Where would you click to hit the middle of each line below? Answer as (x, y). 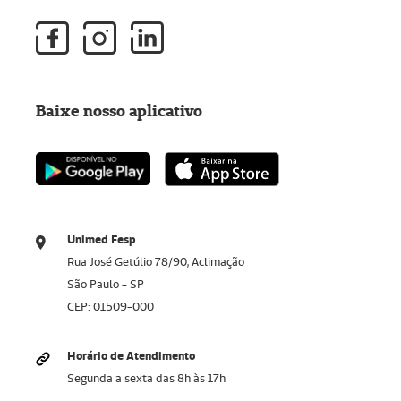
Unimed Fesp (101, 239)
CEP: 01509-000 (110, 306)
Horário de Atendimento (131, 355)
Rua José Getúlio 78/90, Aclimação (155, 261)
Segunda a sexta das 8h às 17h (146, 378)
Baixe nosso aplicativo (119, 110)
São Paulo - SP (105, 284)
